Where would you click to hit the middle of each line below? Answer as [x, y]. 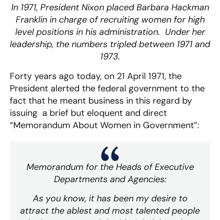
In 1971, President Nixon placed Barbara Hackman [110, 8]
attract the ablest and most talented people [110, 210]
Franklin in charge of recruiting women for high [110, 20]
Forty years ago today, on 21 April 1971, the [96, 76]
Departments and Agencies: [110, 179]
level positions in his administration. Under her [110, 32]
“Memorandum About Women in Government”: [105, 125]
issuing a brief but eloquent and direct [90, 113]
